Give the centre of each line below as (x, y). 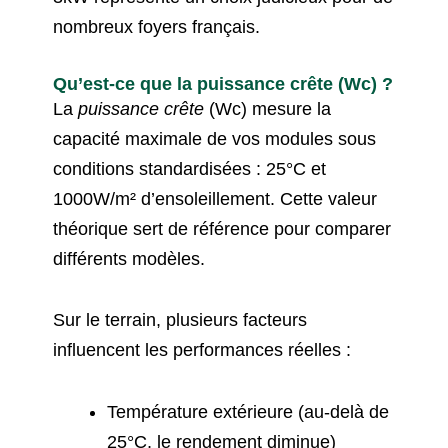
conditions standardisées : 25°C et (190, 168)
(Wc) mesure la (268, 108)
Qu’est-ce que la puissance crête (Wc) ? (223, 83)
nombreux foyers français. (157, 27)
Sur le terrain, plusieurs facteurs (180, 320)
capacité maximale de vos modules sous (215, 138)
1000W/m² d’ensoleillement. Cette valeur (215, 198)
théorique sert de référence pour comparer (222, 228)
